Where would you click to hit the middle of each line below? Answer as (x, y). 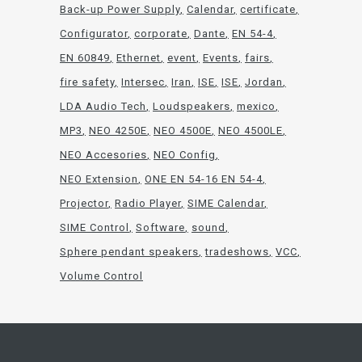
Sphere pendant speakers (129, 252)
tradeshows (237, 252)
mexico (256, 107)
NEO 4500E (183, 131)
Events (221, 58)
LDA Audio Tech (103, 107)
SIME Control (95, 228)
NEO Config (185, 155)
